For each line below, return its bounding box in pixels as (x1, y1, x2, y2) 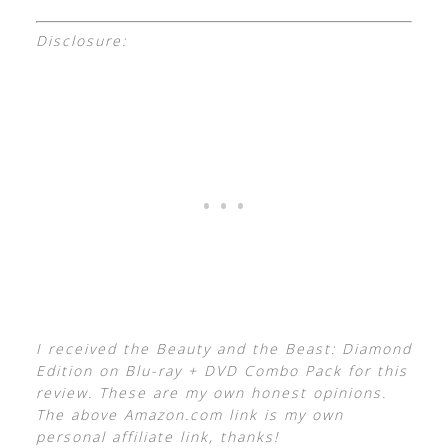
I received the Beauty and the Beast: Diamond (35, 339, 412, 359)
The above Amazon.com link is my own (35, 405, 344, 425)
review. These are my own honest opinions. (35, 383, 387, 403)
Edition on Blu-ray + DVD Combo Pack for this (35, 361, 408, 381)
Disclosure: (35, 31, 127, 51)
